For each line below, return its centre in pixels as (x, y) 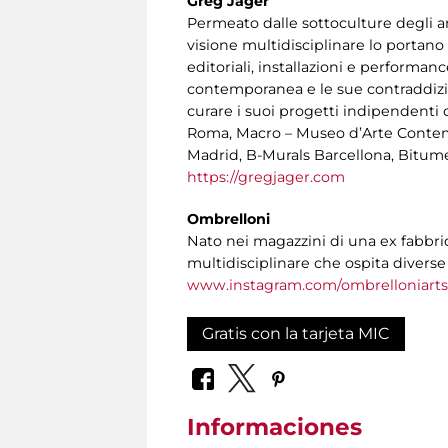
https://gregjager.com (266, 176)
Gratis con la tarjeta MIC (296, 333)
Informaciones (274, 427)
